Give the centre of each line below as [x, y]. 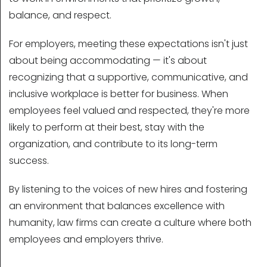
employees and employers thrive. [86, 240]
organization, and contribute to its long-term [113, 144]
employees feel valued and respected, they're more [129, 111]
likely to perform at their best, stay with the [107, 128]
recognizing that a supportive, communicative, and [128, 77]
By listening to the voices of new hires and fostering [128, 190]
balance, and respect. [60, 15]
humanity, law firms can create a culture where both [130, 223]
